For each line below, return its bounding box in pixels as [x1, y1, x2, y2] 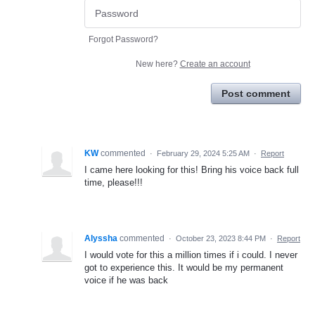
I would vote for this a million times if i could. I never [84, 250, 297, 261]
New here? [135, 59, 180, 70]
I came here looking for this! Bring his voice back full [84, 165, 299, 176]
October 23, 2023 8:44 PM [176, 234, 266, 243]
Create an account [179, 59, 250, 70]
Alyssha [84, 233, 117, 244]
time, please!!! [84, 177, 143, 188]
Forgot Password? [89, 34, 158, 45]
